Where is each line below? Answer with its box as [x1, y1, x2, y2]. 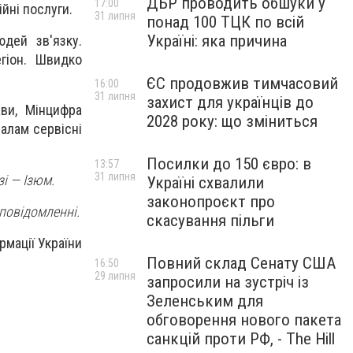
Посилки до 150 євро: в [147, 154, 311, 173]
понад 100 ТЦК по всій [147, 13, 304, 32]
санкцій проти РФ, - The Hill [147, 329, 335, 348]
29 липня [95, 269, 136, 282]
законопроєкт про [147, 192, 275, 211]
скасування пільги [147, 211, 274, 230]
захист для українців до [147, 93, 314, 112]
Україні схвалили [147, 173, 264, 192]
